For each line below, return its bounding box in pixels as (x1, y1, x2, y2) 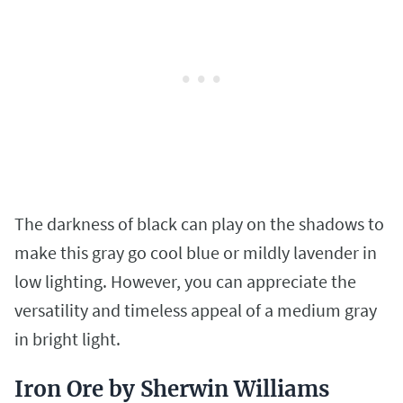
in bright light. (14, 327, 124, 351)
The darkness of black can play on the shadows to (14, 212, 384, 236)
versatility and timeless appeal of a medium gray (14, 299, 377, 322)
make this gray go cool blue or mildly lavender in (14, 241, 377, 264)
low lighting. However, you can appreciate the (14, 270, 356, 293)
